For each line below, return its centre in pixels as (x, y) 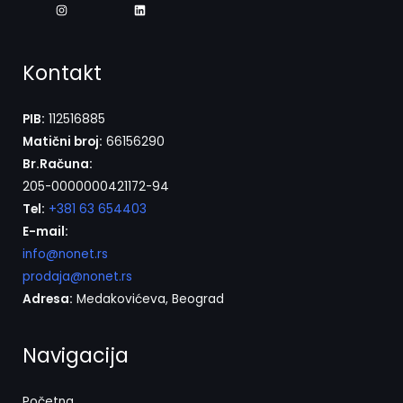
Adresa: (48, 300)
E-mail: (45, 232)
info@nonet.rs (65, 255)
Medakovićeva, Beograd (148, 300)
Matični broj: (63, 142)
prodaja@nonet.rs (77, 277)
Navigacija (76, 356)
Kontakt (62, 74)
